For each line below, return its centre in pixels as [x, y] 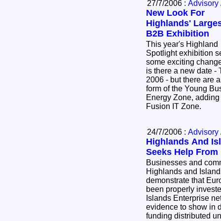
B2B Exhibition [178, 33]
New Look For [175, 13]
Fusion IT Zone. [176, 106]
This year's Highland [182, 44]
